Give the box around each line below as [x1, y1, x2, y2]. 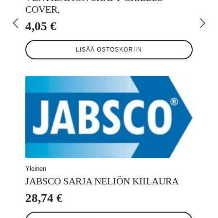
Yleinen [25, 164, 46, 172]
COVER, [25, 4, 60, 15]
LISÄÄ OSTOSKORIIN [76, 46, 142, 54]
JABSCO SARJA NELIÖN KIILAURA [25, 175, 179, 186]
